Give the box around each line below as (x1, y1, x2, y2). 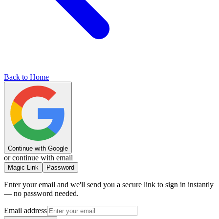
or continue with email (4, 153, 73, 162)
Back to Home (4, 72, 49, 81)
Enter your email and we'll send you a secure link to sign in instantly (4, 180, 214, 189)
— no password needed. (4, 189, 79, 197)
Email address (4, 206, 47, 215)
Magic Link (8, 163, 39, 171)
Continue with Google (8, 144, 68, 152)
